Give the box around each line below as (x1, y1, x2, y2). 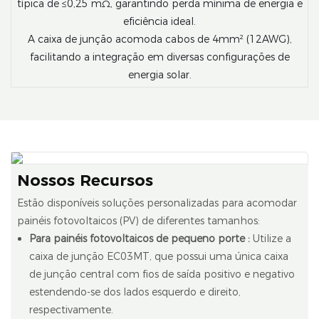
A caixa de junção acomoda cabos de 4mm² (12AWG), (27, 32, 292, 46)
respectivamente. (28, 303, 113, 316)
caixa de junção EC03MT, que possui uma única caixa (28, 249, 288, 263)
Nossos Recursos (16, 171, 153, 191)
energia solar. (127, 68, 192, 81)
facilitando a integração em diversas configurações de (29, 50, 290, 63)
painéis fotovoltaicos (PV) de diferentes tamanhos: (16, 214, 260, 227)
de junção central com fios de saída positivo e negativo (28, 267, 295, 281)
